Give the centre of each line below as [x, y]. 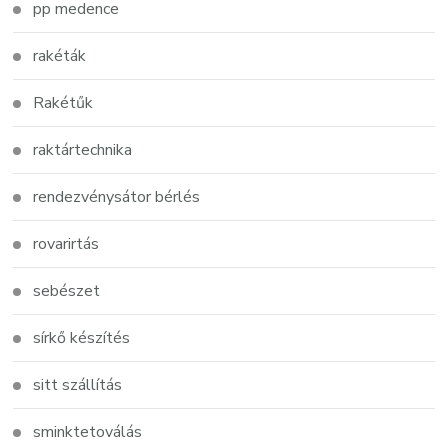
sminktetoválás [88, 431]
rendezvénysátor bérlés [117, 196]
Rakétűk [63, 102]
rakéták [60, 55]
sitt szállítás [78, 384]
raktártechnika [83, 149]
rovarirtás [66, 243]
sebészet [67, 290]
